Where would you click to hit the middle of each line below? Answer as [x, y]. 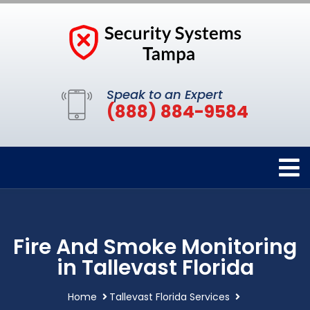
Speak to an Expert [165, 94]
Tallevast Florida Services [170, 297]
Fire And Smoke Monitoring [155, 247]
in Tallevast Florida [155, 267]
